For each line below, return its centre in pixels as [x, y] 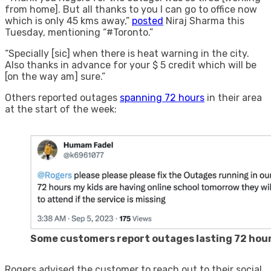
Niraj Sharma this [204, 21]
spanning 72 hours [162, 97]
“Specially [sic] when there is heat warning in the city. [127, 53]
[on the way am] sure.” [55, 76]
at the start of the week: [61, 109]
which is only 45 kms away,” [68, 21]
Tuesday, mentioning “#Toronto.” [80, 32]
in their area [233, 97]
